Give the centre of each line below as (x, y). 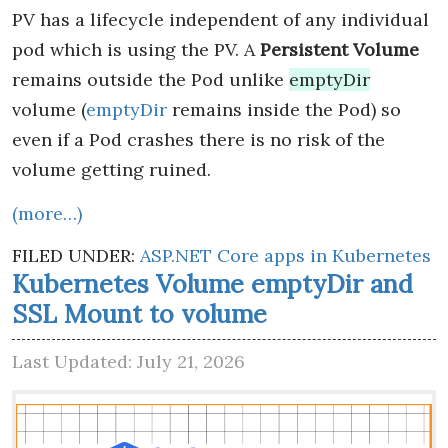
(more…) (47, 214)
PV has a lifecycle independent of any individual (220, 20)
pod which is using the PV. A (136, 50)
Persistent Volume (339, 50)
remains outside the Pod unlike (150, 80)
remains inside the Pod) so (284, 110)
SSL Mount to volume (139, 314)
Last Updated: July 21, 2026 (128, 362)
